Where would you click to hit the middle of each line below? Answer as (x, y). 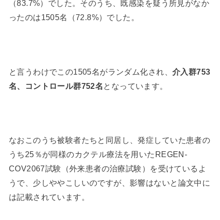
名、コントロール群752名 (56, 86)
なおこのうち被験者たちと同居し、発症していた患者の (110, 140)
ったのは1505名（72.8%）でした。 (74, 17)
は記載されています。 (49, 197)
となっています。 (136, 86)
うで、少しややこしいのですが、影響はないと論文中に (110, 183)
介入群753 (191, 71)
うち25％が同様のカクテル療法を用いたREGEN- (98, 154)
